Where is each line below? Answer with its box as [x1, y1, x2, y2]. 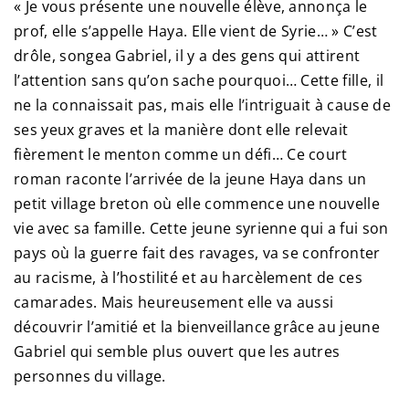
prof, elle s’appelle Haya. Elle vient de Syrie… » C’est [14, 21, 378, 42]
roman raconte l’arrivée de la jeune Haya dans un [14, 169, 367, 190]
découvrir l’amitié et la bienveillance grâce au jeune [14, 317, 380, 338]
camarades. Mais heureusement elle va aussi [14, 292, 334, 313]
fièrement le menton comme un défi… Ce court [14, 144, 348, 165]
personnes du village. [14, 366, 166, 387]
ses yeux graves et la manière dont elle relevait [14, 120, 349, 141]
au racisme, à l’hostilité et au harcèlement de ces [14, 267, 363, 288]
